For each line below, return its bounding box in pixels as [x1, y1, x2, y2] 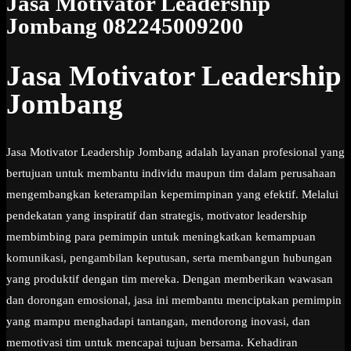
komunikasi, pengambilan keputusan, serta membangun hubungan [6, 251, 332, 265]
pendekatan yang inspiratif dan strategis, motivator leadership [6, 209, 307, 223]
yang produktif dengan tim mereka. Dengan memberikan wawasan [6, 273, 333, 286]
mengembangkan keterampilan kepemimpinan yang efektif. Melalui [6, 188, 338, 201]
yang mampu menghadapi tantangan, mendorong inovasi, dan [6, 315, 310, 328]
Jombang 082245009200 [6, 13, 244, 39]
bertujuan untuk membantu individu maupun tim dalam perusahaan [6, 167, 336, 180]
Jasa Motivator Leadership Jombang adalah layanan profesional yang [6, 146, 345, 159]
